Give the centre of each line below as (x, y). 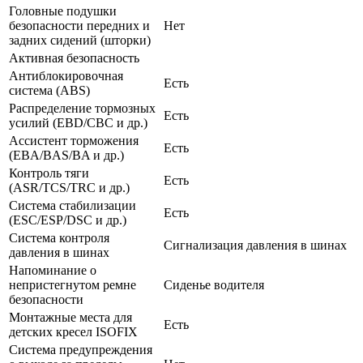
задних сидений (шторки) (80, 40)
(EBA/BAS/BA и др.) (66, 155)
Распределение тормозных (82, 108)
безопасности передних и (79, 25)
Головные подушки (63, 11)
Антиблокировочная (66, 75)
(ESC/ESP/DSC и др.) (68, 220)
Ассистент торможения (74, 140)
